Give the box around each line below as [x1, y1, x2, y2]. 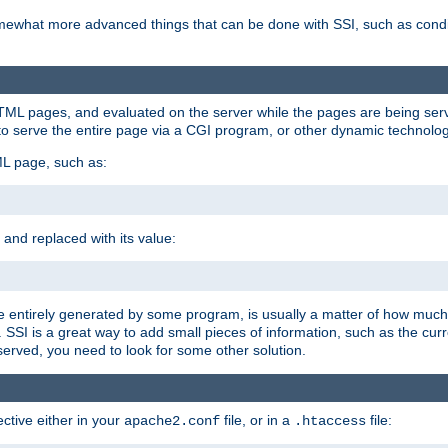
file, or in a [220, 412, 294, 429]
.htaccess [294, 413, 366, 430]
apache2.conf [124, 413, 220, 430]
